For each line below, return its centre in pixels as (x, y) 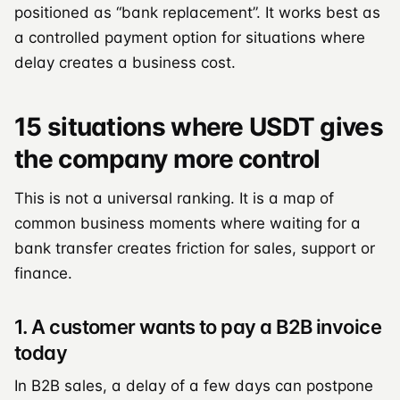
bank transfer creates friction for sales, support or (195, 248)
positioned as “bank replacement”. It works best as (197, 12)
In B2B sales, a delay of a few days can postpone (194, 385)
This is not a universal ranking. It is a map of (174, 198)
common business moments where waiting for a (187, 223)
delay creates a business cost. (125, 62)
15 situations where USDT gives (199, 126)
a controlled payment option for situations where (190, 37)
